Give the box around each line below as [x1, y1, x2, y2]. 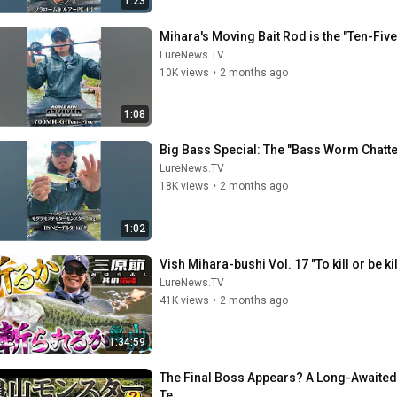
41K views [160, 293, 209, 307]
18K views [160, 180, 209, 192]
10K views [160, 66, 209, 79]
